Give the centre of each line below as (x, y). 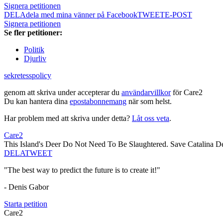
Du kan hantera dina (37, 102)
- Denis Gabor (26, 187)
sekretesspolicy (28, 76)
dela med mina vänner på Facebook (82, 15)
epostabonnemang (98, 102)
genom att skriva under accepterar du (63, 93)
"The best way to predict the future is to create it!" (82, 170)
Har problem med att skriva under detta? (68, 118)
